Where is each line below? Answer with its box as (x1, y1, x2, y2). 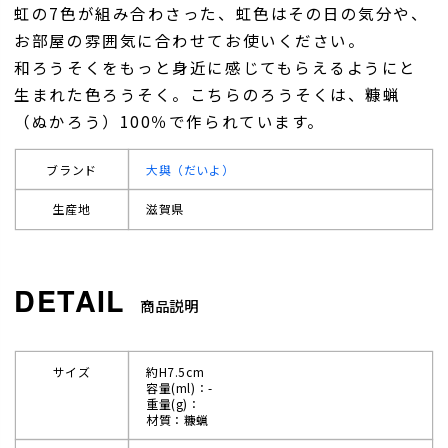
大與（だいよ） (146, 160, 235, 178)
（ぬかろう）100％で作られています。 (14, 109, 325, 132)
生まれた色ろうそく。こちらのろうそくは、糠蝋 (14, 82, 401, 105)
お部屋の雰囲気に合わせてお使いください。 (14, 28, 366, 51)
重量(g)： (146, 394, 201, 412)
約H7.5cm (146, 362, 205, 380)
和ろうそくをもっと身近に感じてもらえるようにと (14, 55, 418, 78)
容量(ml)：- (146, 378, 213, 396)
